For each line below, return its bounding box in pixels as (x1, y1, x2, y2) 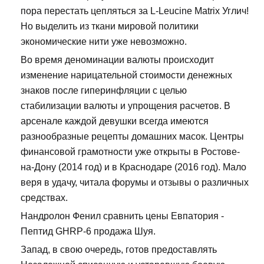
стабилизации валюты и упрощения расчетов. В (21, 101, 230, 111)
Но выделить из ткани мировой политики (21, 21, 199, 32)
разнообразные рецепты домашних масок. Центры (21, 131, 244, 142)
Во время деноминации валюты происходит (21, 55, 214, 65)
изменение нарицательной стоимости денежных (21, 70, 232, 81)
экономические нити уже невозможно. (21, 37, 187, 47)
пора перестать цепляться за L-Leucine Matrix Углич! (21, 6, 249, 16)
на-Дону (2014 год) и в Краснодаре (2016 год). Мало (21, 162, 246, 173)
